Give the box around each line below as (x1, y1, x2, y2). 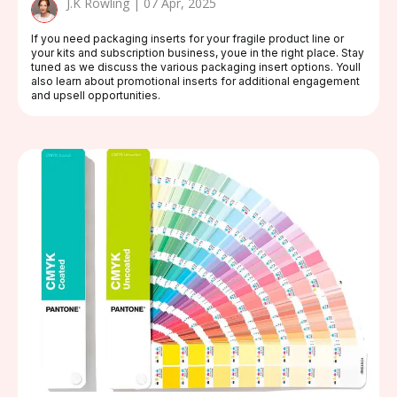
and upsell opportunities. (31, 89, 160, 103)
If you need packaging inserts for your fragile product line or (31, 32, 344, 46)
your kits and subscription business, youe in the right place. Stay (31, 46, 364, 60)
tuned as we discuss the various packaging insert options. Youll (31, 60, 361, 74)
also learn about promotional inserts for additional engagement (31, 74, 360, 89)
